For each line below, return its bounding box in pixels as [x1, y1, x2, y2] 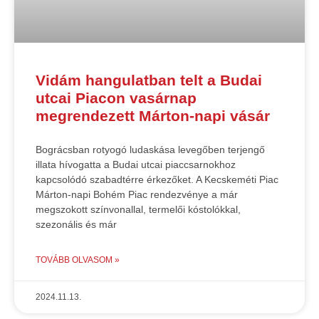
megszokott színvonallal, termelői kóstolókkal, [36, 204, 241, 216]
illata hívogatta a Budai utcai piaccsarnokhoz [36, 159, 236, 171]
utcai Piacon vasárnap [36, 90, 197, 107]
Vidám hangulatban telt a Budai [36, 72, 262, 89]
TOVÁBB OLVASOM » [36, 255, 120, 266]
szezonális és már [36, 219, 117, 231]
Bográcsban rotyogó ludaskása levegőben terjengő [36, 144, 265, 156]
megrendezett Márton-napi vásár [36, 108, 270, 125]
